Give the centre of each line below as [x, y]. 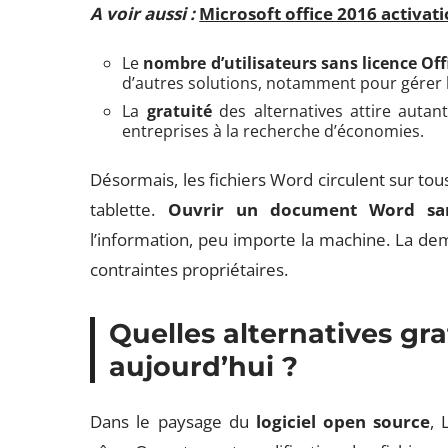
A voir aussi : [143, 13]
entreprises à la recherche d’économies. [273, 131]
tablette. [129, 209]
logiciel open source [342, 421]
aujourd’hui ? [204, 366]
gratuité [179, 111]
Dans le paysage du [173, 421]
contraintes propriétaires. [189, 269]
